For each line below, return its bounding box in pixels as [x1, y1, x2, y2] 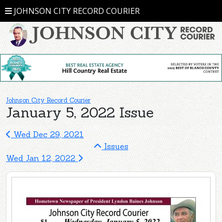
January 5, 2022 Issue [6, 103, 154, 121]
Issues [102, 141, 128, 151]
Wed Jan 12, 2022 [6, 153, 78, 163]
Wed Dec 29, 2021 [11, 129, 84, 139]
